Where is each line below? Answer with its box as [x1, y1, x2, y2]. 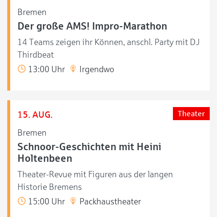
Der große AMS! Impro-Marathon [17, 20, 167, 31]
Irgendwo [77, 64, 114, 74]
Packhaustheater [77, 196, 141, 206]
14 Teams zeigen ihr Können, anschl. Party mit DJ [17, 37, 200, 47]
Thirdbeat [17, 49, 54, 60]
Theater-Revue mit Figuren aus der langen [17, 169, 173, 179]
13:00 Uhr [26, 64, 65, 74]
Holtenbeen [17, 153, 72, 164]
